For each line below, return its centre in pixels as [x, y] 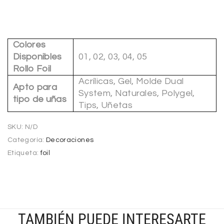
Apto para [35, 87]
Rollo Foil [32, 69]
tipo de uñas [40, 99]
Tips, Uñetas [105, 105]
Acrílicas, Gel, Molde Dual [131, 81]
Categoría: [27, 140]
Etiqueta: [24, 153]
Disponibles [37, 57]
